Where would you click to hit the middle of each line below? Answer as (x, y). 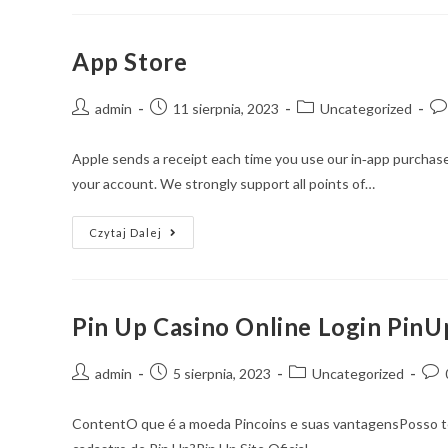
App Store (130, 61)
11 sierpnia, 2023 (226, 108)
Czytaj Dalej (125, 232)
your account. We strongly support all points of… (223, 183)
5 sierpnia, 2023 (222, 373)
